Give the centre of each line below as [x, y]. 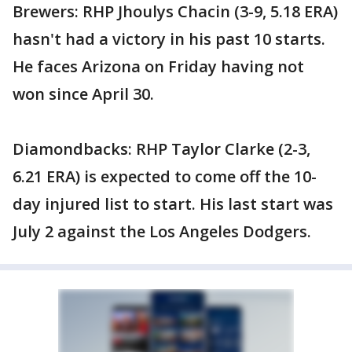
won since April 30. [83, 94]
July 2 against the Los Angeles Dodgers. [162, 231]
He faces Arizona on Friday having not [158, 66]
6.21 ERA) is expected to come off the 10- [165, 176]
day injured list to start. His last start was [173, 204]
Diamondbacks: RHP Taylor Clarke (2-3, [161, 149]
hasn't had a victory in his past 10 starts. [169, 39]
